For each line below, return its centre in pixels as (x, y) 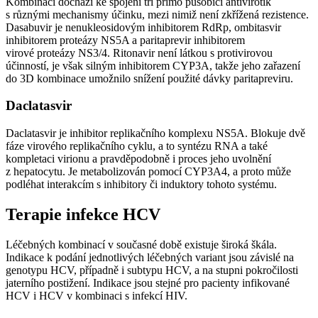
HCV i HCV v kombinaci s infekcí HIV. (98, 295)
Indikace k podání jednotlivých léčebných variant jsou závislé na (150, 257)
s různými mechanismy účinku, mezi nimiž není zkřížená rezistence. (157, 14)
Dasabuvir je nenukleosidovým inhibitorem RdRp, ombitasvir (143, 27)
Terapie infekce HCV (85, 214)
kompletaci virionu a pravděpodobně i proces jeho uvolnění (138, 158)
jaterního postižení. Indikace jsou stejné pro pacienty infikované (148, 283)
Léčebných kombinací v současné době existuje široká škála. (141, 244)
